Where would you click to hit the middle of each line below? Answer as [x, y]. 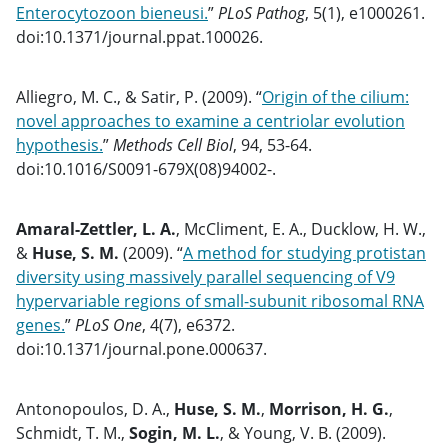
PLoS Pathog [261, 13]
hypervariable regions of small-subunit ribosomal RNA [220, 301]
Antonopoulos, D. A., [95, 409]
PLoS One [108, 325]
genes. [40, 325]
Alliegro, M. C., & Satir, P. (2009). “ [139, 97]
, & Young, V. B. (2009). [303, 433]
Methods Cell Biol [173, 145]
